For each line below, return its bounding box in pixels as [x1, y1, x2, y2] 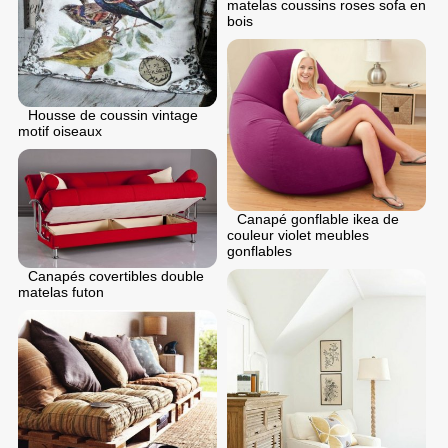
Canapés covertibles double [28, 267, 204, 284]
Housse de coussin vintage [28, 107, 198, 124]
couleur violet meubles [227, 227, 369, 244]
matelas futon [18, 283, 104, 300]
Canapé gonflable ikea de [237, 211, 399, 228]
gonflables [227, 243, 292, 260]
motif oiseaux [18, 123, 102, 140]
